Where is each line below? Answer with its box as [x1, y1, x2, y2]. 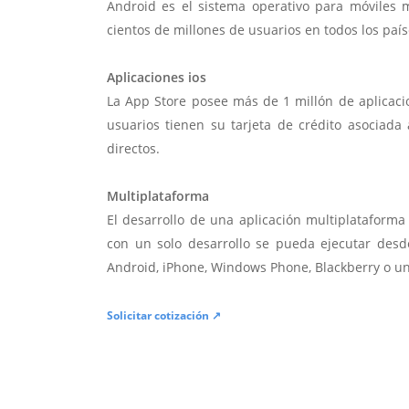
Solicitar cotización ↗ [107, 308, 221, 324]
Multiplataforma [107, 187, 209, 205]
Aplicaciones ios [107, 68, 206, 87]
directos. [107, 140, 160, 158]
